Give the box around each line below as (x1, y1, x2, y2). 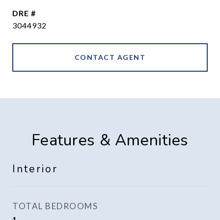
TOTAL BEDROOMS (12, 201, 98, 211)
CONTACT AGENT (74, 53, 146, 61)
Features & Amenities (31, 130, 189, 151)
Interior (12, 162, 58, 176)
